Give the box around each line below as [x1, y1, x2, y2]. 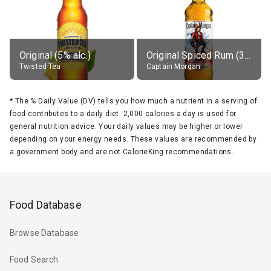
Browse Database [10, 228, 79, 238]
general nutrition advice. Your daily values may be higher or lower [10, 122, 243, 131]
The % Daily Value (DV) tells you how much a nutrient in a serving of [15, 96, 258, 105]
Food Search [10, 255, 59, 265]
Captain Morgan [146, 62, 201, 71]
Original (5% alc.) [19, 49, 91, 61]
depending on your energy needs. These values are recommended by [10, 134, 257, 143]
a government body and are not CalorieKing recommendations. [10, 147, 234, 156]
